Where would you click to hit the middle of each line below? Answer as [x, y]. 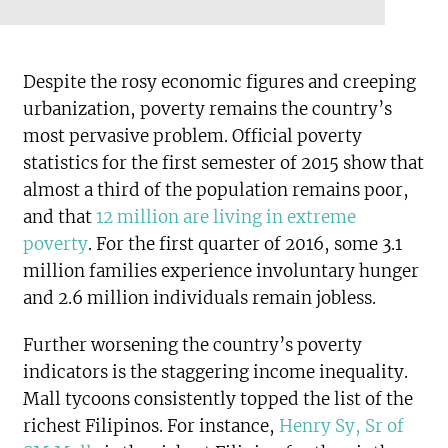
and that [58, 217]
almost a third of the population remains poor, [216, 190]
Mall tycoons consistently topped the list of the [218, 399]
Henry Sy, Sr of [342, 426]
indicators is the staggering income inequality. [216, 372]
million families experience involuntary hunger [221, 271]
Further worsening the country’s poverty [193, 345]
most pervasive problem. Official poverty [193, 136]
